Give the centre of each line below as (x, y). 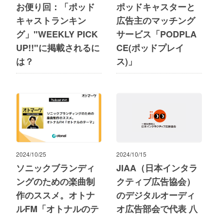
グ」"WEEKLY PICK (57, 34)
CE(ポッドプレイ (150, 48)
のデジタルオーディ (156, 195)
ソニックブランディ (55, 168)
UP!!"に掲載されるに (58, 48)
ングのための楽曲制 (55, 182)
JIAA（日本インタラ (157, 168)
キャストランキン (51, 20)
